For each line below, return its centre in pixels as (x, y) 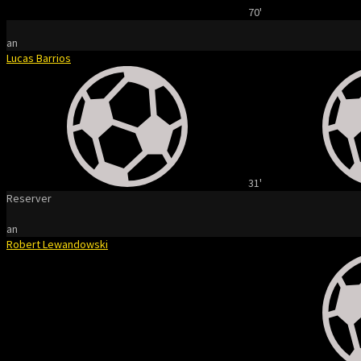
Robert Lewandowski (57, 244)
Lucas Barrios (39, 58)
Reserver (29, 198)
